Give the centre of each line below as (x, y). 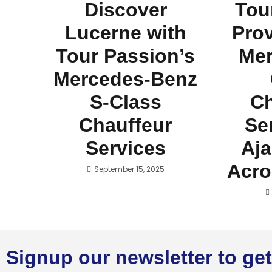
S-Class (125, 102)
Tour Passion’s (126, 56)
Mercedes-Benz (126, 79)
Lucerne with (125, 33)
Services (125, 148)
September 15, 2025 (129, 169)
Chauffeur (126, 125)
